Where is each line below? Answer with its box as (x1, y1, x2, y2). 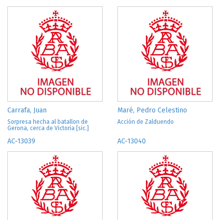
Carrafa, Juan (7, 106, 47, 114)
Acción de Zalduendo (117, 118, 174, 125)
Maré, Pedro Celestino (117, 106, 187, 114)
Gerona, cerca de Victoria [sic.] (7, 125, 89, 132)
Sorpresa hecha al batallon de (7, 118, 88, 125)
